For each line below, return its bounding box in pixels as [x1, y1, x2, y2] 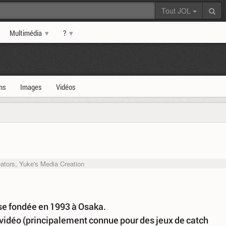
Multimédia [10, 28, 42, 38]
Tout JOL [161, 6, 193, 16]
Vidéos [56, 82, 76, 92]
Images [20, 82, 42, 92]
